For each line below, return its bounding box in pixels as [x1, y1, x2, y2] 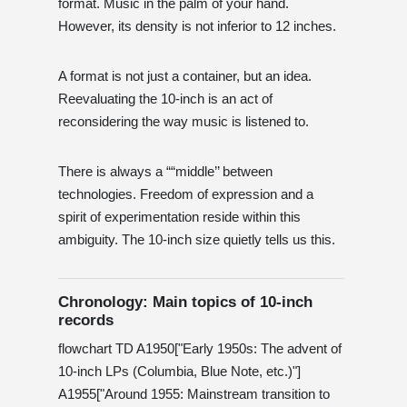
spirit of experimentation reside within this [58, 208, 301, 224]
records [58, 311, 114, 329]
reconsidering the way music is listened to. [58, 113, 309, 129]
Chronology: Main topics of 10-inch [58, 293, 313, 311]
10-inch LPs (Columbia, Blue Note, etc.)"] [58, 362, 301, 379]
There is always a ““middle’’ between [58, 163, 273, 179]
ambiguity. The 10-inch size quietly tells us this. [58, 231, 335, 247]
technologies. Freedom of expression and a [58, 185, 313, 202]
